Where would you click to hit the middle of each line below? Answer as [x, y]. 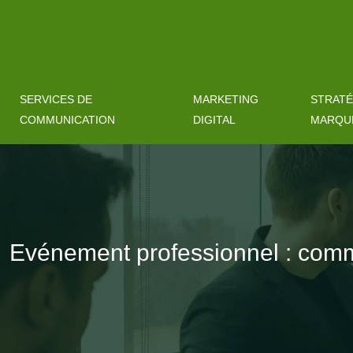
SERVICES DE [56, 99]
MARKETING [225, 99]
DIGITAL [214, 120]
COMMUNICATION [67, 120]
